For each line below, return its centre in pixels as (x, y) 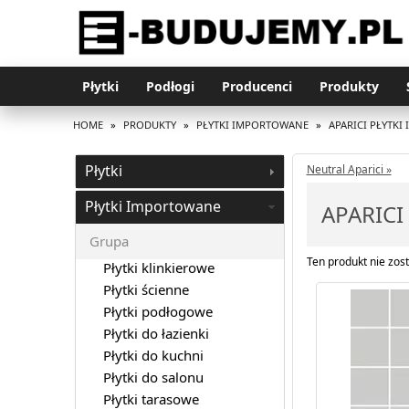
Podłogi (170, 86)
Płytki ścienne (146, 289)
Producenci (257, 86)
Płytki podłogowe (157, 311)
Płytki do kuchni (153, 355)
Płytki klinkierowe (158, 267)
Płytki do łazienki (156, 333)
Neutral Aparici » (349, 169)
